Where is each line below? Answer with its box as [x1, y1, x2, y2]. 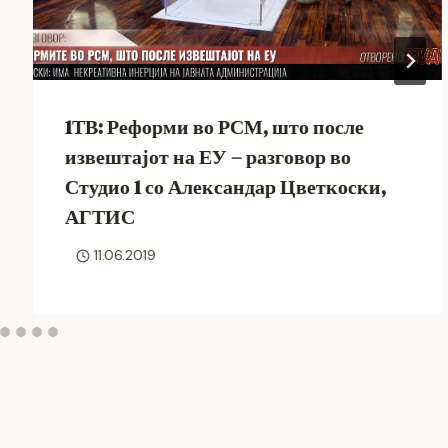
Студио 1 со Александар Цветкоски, [65, 172, 387, 201]
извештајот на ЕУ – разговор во [65, 142, 352, 171]
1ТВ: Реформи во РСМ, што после [65, 112, 365, 141]
